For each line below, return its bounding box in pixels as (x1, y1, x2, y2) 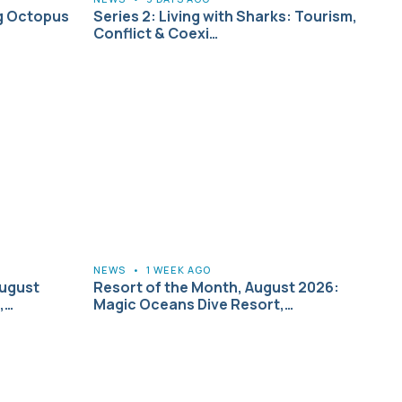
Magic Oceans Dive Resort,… (93, 293, 293, 314)
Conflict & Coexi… (93, 22, 218, 43)
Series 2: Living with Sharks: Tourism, (93, 5, 357, 26)
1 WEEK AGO (146, 262, 211, 276)
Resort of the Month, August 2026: (93, 276, 339, 297)
